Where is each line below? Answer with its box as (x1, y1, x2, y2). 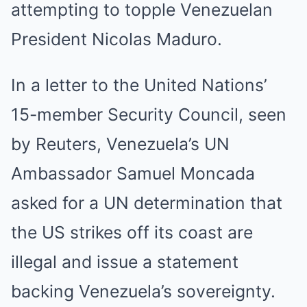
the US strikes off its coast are (11, 222, 253, 243)
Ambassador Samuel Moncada (11, 163, 255, 184)
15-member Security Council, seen (11, 104, 286, 125)
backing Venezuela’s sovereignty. (11, 281, 275, 302)
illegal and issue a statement (11, 251, 238, 272)
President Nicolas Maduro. (11, 29, 222, 49)
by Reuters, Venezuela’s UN (11, 134, 230, 154)
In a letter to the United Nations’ (11, 75, 267, 95)
